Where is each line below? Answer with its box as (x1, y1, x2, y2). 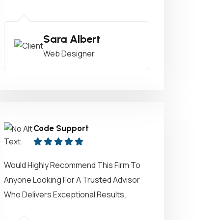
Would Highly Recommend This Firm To (4, 160, 140, 170)
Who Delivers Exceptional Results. (4, 189, 126, 200)
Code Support (33, 123, 89, 133)
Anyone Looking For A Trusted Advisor (4, 174, 140, 185)
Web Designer (43, 48, 95, 59)
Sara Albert (43, 32, 100, 46)
